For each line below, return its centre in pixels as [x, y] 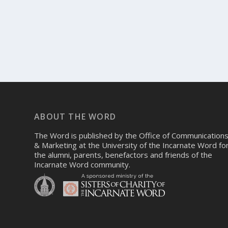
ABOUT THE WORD [75, 117]
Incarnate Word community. [82, 165]
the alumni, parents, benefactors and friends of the [123, 155]
